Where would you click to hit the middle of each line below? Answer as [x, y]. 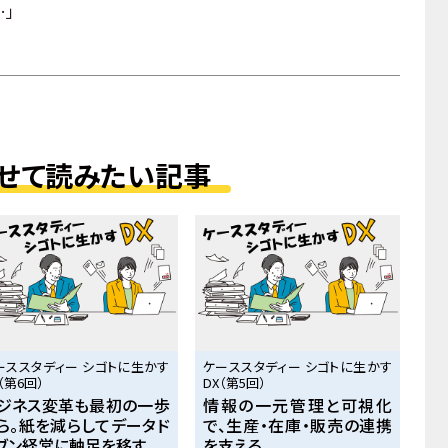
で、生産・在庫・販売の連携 [297, 424]
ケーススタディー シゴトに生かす [297, 366]
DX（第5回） [234, 382]
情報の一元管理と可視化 [297, 404]
